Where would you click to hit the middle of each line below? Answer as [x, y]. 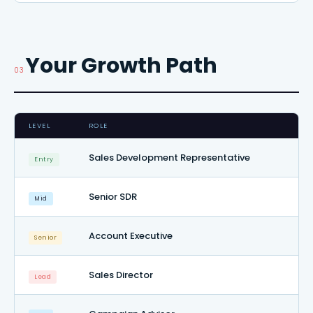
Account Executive [131, 235]
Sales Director [121, 275]
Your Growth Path [121, 65]
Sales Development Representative [169, 157]
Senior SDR [113, 196]
